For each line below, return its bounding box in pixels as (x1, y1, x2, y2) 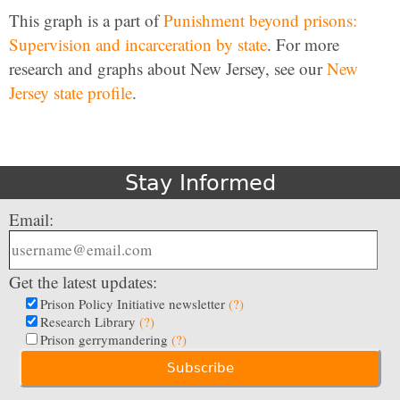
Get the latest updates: (9, 271, 157, 293)
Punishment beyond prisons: (163, 9, 357, 31)
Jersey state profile (9, 81, 132, 104)
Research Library (40, 312, 139, 330)
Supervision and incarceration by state (9, 33, 267, 55)
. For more (267, 33, 339, 55)
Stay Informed (124, 171, 276, 196)
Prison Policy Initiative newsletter (40, 295, 229, 312)
